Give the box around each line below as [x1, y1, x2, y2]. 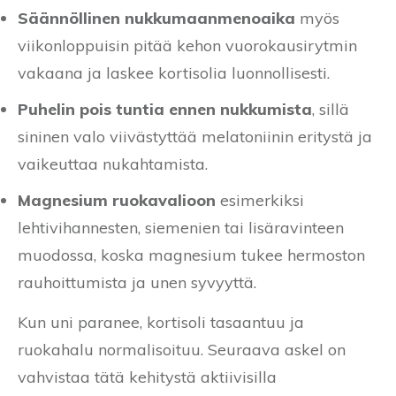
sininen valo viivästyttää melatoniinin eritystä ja [18, 126, 372, 147]
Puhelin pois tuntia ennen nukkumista [18, 98, 312, 119]
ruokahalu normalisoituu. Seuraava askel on [18, 339, 346, 360]
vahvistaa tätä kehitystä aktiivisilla [18, 366, 277, 387]
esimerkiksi [216, 189, 304, 210]
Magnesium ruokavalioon [18, 189, 216, 210]
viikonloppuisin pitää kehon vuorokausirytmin [18, 34, 357, 56]
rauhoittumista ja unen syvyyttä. [18, 271, 256, 293]
